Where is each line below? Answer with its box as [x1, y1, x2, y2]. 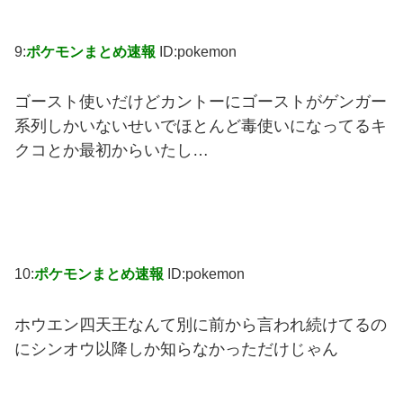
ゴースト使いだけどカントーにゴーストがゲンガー [14, 93, 387, 112]
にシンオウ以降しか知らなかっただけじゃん [14, 340, 338, 359]
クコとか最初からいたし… [14, 141, 209, 160]
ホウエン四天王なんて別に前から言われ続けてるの [14, 316, 387, 335]
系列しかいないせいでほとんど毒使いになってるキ [14, 117, 387, 136]
